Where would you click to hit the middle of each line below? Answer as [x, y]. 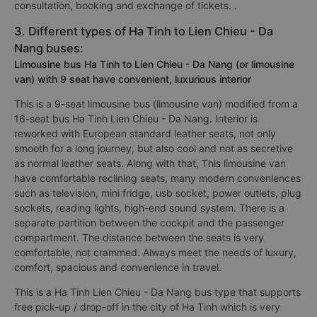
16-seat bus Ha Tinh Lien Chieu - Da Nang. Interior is [136, 119]
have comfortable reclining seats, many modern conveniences [157, 178]
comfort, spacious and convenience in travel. [118, 267]
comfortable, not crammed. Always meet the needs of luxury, [155, 252]
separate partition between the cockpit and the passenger [149, 223]
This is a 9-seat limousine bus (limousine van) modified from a [156, 104]
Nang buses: [49, 48]
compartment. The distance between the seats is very [139, 237]
